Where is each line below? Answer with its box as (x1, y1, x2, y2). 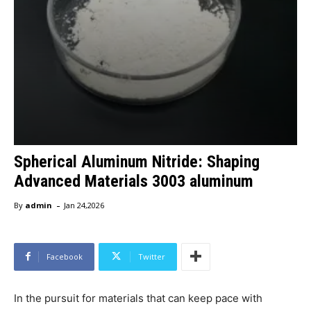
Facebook (47, 251, 83, 262)
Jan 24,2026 (64, 200, 104, 211)
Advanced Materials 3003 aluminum (14, 171, 253, 192)
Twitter (138, 251, 165, 262)
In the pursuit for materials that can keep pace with (14, 291, 262, 305)
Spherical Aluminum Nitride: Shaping (14, 152, 260, 172)
